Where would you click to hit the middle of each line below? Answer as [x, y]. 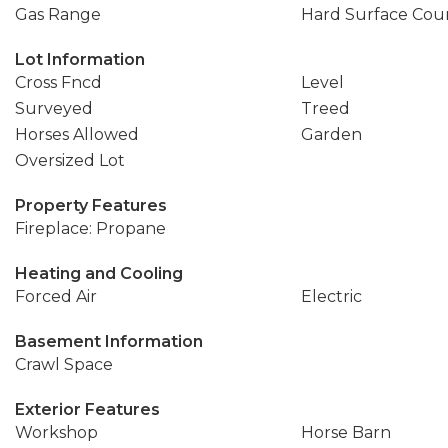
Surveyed [54, 108]
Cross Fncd [58, 82]
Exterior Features [87, 409]
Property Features [91, 205]
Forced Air [56, 296]
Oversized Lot [70, 160]
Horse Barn [345, 432]
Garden [331, 134]
